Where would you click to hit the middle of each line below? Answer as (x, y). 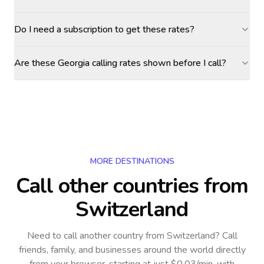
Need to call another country (85, 236)
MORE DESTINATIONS (132, 161)
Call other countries (107, 186)
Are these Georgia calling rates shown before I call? (120, 63)
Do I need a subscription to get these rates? (104, 29)
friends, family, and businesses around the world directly (132, 250)
